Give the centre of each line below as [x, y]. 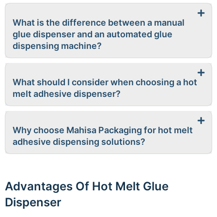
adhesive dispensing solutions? [79, 142]
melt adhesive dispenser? [67, 94]
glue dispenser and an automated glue [93, 34]
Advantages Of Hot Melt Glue [87, 186]
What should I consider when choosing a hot [105, 82]
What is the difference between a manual [99, 23]
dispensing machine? [57, 46]
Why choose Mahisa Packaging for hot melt [103, 130]
